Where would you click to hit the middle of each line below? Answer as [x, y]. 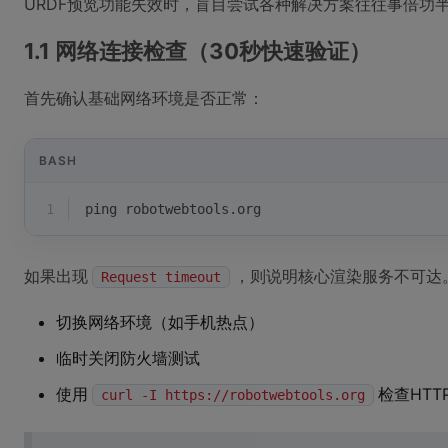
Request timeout [161, 277]
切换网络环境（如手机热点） [160, 322]
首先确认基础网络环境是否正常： [144, 98]
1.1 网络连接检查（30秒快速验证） [197, 51]
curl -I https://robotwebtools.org [233, 395]
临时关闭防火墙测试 [128, 358]
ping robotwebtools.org [173, 209]
